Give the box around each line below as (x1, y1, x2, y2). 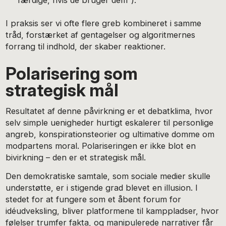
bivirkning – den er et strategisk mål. (6, 152, 146, 163)
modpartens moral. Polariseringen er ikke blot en (6, 141, 196, 151)
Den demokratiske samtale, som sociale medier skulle (6, 171, 211, 181)
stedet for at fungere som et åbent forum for (6, 194, 182, 204)
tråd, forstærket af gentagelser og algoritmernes (6, 30, 196, 40)
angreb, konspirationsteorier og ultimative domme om (6, 129, 215, 140)
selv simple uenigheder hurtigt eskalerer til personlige (6, 118, 214, 128)
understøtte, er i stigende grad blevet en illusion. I (6, 182, 198, 193)
